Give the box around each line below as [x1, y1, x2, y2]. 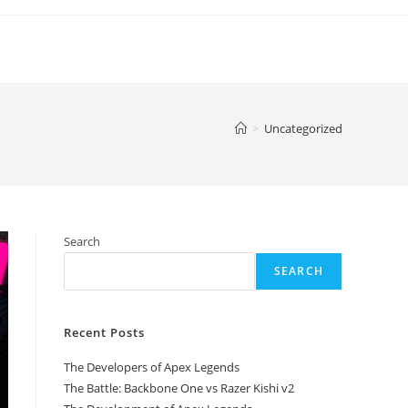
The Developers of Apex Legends [64, 359, 240, 375]
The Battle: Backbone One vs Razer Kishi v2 [64, 380, 294, 396]
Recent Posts [64, 324, 145, 341]
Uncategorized [264, 120, 342, 137]
